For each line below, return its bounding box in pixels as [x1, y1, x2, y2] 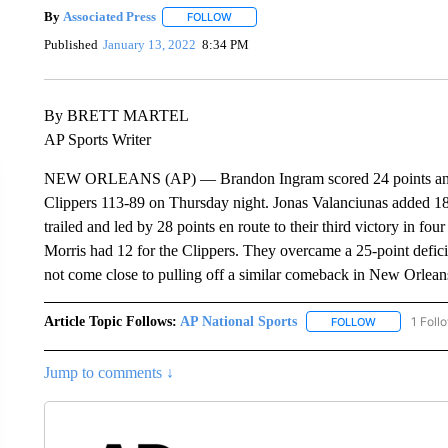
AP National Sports [179, 313, 297, 329]
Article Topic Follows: [43, 313, 177, 329]
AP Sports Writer [43, 130, 151, 148]
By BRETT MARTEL [43, 106, 189, 124]
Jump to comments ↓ [43, 363, 174, 381]
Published [43, 37, 98, 53]
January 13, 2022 [103, 37, 197, 53]
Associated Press [62, 9, 156, 24]
